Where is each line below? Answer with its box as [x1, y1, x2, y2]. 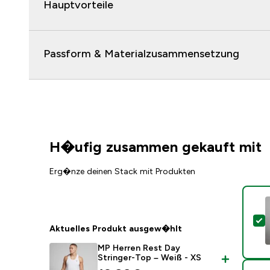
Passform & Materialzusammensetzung [43, 48, 239, 60]
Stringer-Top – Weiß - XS [98, 253, 202, 262]
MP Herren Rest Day [98, 243, 181, 253]
